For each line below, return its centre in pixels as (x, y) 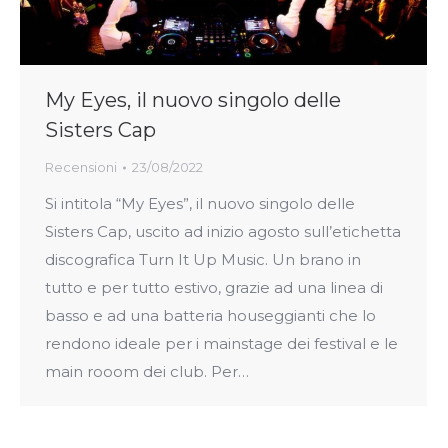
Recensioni (81, 167)
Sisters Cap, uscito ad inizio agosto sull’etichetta (223, 232)
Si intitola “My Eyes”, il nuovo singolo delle (200, 204)
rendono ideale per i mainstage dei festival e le (221, 344)
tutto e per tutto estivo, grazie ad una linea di (214, 288)
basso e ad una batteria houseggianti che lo (210, 316)
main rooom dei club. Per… (147, 372)
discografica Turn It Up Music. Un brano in (203, 260)
